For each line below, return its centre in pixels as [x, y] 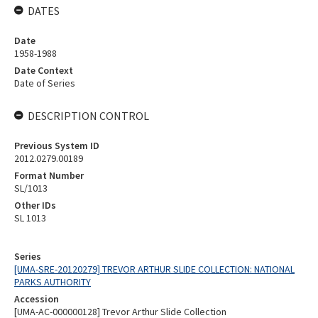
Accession [37, 299]
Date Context [44, 70]
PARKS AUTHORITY [53, 282]
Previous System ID [57, 146]
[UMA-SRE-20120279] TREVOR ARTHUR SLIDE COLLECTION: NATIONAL [154, 269]
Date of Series [45, 83]
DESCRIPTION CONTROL [88, 116]
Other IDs [35, 205]
